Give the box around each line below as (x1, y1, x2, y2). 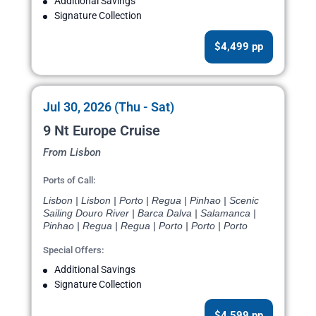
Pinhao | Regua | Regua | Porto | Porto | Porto (43, 220, 248, 232)
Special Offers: (43, 245, 104, 256)
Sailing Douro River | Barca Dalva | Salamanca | (43, 207, 256, 219)
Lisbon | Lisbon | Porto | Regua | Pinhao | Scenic (43, 195, 259, 207)
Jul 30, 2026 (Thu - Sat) (43, 99, 174, 115)
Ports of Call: (43, 175, 96, 186)
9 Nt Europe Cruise (43, 122, 160, 140)
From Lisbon (43, 146, 101, 159)
